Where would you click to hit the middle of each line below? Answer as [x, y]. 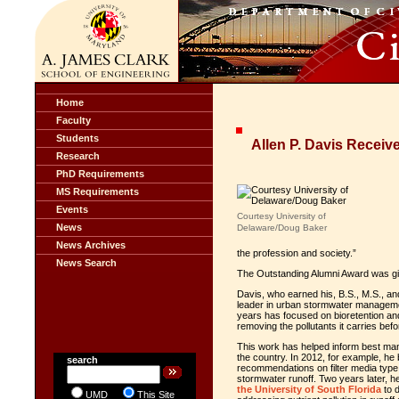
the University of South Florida [309, 389]
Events [72, 209]
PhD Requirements [100, 174]
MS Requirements [98, 191]
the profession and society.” [297, 253]
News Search [86, 263]
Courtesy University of [281, 216]
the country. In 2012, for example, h [313, 357]
